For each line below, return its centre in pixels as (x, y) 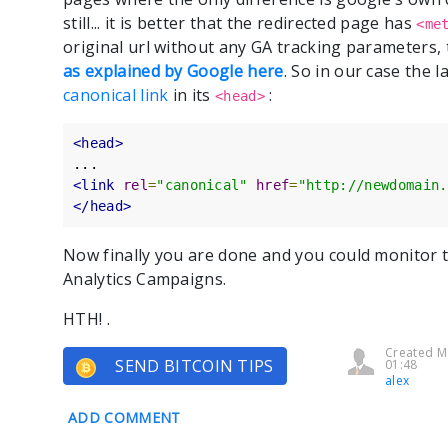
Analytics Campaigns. (145, 279)
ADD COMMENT (124, 417)
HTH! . (86, 319)
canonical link (116, 95)
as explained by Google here (173, 71)
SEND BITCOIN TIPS (192, 366)
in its (192, 95)
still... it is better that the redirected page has (240, 23)
